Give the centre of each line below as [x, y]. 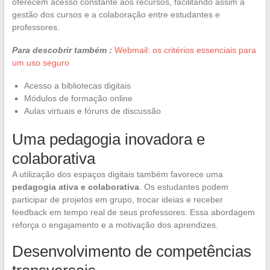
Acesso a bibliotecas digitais [77, 85]
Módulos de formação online [78, 98]
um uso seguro [40, 62]
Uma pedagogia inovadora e [108, 139]
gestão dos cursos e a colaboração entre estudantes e [116, 14]
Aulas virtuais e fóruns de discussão [92, 111]
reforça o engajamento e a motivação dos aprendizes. [115, 224]
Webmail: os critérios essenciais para [185, 50]
